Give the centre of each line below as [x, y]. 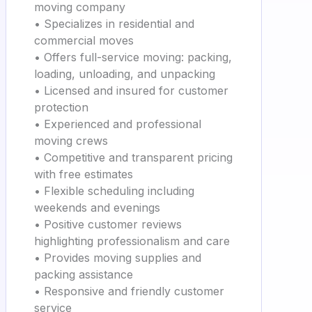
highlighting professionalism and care [132, 241]
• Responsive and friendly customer [129, 291]
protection [61, 107]
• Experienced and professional [118, 124]
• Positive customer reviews [108, 224]
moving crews [71, 141]
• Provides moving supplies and [118, 258]
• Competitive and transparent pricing [133, 157]
